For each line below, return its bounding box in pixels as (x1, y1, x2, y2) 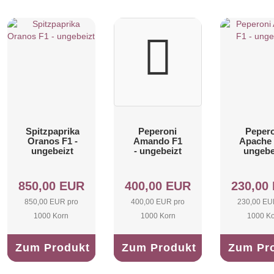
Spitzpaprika (25, 126, 80, 137)
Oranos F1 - (27, 136, 78, 147)
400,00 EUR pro (131, 197, 185, 206)
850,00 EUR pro (24, 197, 78, 206)
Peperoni (138, 126, 177, 137)
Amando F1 (133, 136, 182, 147)
